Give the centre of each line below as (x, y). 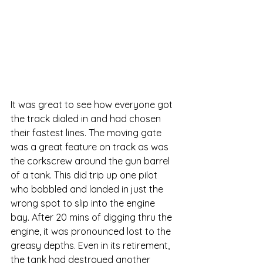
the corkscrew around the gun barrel (91, 161)
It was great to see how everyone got (93, 105)
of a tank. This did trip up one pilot (85, 175)
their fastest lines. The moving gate (87, 133)
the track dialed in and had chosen (87, 119)
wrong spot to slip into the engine (84, 203)
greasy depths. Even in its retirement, (91, 246)
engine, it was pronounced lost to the (92, 232)
